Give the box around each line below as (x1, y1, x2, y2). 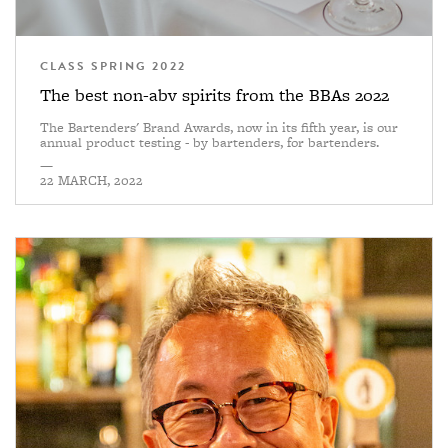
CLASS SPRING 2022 (40, 57, 186, 76)
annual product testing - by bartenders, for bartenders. (40, 132, 383, 153)
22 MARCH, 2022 (40, 170, 143, 191)
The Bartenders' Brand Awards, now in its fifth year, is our (40, 117, 398, 138)
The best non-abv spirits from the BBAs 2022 (40, 82, 389, 108)
